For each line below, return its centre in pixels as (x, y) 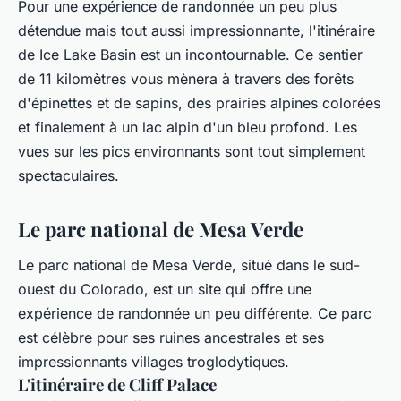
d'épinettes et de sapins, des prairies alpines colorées (199, 103)
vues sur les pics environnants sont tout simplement (192, 152)
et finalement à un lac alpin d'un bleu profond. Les (188, 128)
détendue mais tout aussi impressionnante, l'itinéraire (196, 31)
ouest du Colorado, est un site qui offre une (165, 289)
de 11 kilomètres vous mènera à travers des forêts (186, 79)
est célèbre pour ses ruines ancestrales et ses (171, 337)
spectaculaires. (68, 176)
